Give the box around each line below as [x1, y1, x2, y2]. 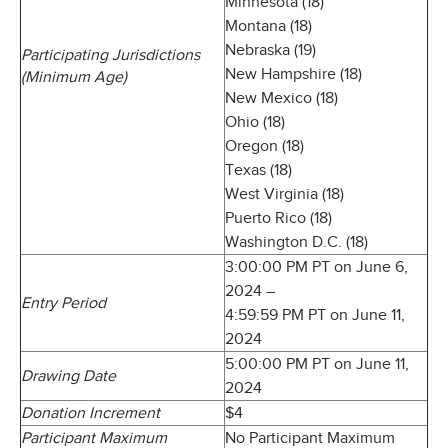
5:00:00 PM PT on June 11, [225, 355, 409, 373]
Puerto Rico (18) [225, 209, 332, 227]
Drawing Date [21, 367, 116, 385]
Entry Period [21, 294, 106, 312]
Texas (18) [225, 161, 292, 179]
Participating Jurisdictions [21, 46, 200, 64]
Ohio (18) [225, 113, 285, 131]
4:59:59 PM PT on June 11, [225, 306, 405, 324]
